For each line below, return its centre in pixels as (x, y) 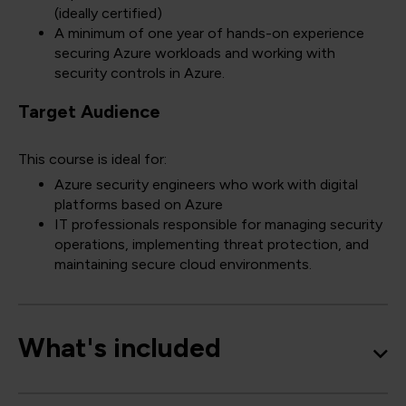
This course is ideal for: (92, 159)
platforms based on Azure (139, 205)
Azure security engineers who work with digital (206, 185)
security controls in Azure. (140, 73)
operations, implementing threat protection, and (212, 245)
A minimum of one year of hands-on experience (209, 34)
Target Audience (89, 112)
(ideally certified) (108, 14)
